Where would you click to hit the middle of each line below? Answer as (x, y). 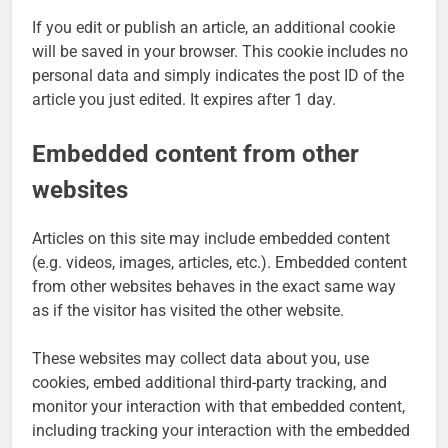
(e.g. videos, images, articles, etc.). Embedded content (219, 263)
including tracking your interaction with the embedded (221, 431)
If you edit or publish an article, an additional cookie (213, 27)
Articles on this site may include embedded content (211, 239)
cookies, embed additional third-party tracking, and (209, 383)
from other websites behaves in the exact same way (214, 287)
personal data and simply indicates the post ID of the (218, 75)
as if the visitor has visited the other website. (188, 311)
